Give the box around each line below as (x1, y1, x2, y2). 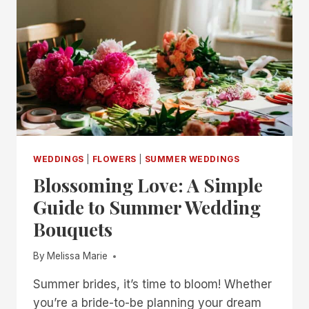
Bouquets (33, 216, 112, 241)
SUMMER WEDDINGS (144, 153, 240, 164)
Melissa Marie (47, 250, 108, 262)
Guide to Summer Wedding (33, 194, 261, 219)
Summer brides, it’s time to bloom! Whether (33, 277, 272, 292)
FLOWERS (92, 153, 137, 164)
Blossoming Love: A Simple (33, 172, 263, 197)
